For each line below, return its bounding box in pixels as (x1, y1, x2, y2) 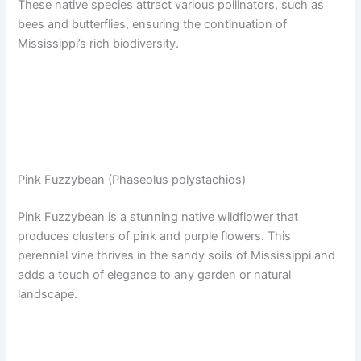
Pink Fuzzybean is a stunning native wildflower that (18, 210, 299, 225)
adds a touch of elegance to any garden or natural (18, 268, 292, 283)
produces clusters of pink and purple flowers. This (18, 229, 292, 244)
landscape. (18, 287, 78, 302)
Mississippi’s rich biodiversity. (18, 36, 180, 52)
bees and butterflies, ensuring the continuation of (18, 17, 288, 32)
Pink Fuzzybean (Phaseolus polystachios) (18, 172, 247, 188)
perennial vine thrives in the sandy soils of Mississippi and (18, 248, 336, 263)
